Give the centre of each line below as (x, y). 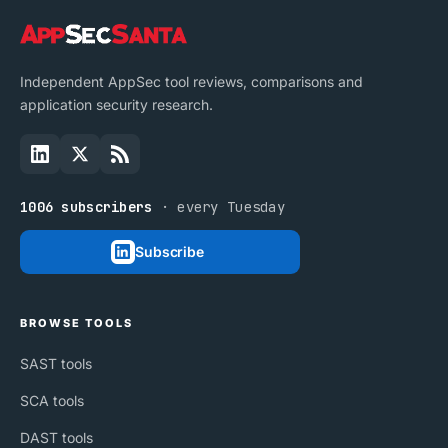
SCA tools (52, 400)
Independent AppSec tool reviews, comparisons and (191, 81)
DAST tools (56, 437)
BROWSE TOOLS (76, 322)
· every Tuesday (218, 206)
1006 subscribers (86, 206)
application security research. (116, 104)
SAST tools (56, 363)
